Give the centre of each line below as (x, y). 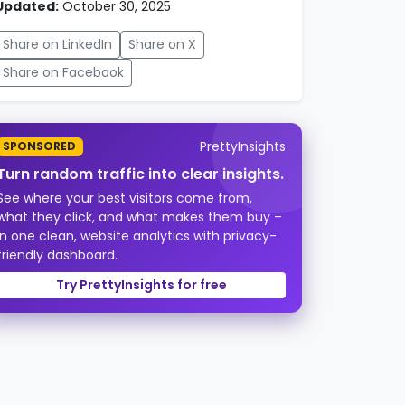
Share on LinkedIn (57, 44)
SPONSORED (40, 146)
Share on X (162, 44)
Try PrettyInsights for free (141, 284)
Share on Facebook (63, 72)
